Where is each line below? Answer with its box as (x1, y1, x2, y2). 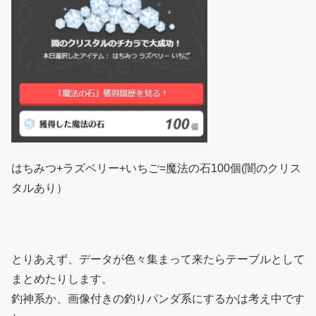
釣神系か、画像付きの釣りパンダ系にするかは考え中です (11, 292, 305, 305)
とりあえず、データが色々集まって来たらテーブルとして (11, 253, 305, 265)
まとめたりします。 (11, 272, 113, 285)
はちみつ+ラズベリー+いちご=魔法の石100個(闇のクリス (11, 162, 301, 174)
